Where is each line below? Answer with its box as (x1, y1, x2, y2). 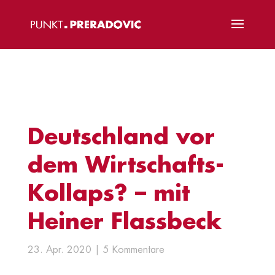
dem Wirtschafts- (27, 154, 224, 176)
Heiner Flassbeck (27, 211, 222, 233)
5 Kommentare (103, 245, 165, 255)
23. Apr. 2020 (27, 245, 91, 255)
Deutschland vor (27, 126, 215, 148)
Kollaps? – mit (27, 182, 190, 204)
